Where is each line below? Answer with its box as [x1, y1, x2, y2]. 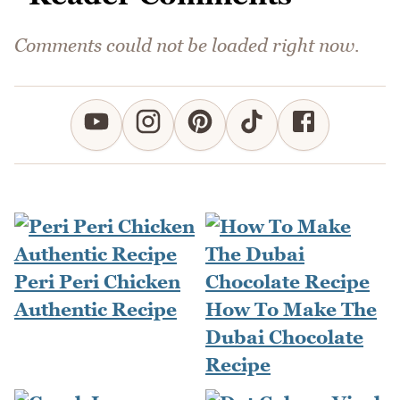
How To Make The [205, 298, 377, 321]
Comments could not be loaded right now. [14, 34, 360, 57]
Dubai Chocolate [205, 326, 363, 349]
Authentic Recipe [14, 298, 177, 321]
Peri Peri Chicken [14, 271, 180, 294]
